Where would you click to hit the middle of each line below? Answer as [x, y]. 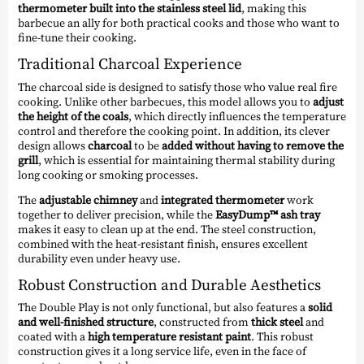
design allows [53, 145]
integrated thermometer [223, 199]
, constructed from [202, 322]
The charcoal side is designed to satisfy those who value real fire [178, 87]
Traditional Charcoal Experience [130, 64]
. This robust [282, 337]
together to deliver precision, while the [117, 214]
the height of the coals [73, 116]
